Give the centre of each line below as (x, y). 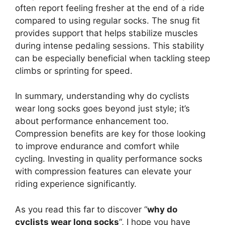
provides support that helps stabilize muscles (106, 33)
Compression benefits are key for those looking (110, 134)
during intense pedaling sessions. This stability (109, 45)
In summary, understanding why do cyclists (102, 96)
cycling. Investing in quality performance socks (109, 159)
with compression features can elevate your (103, 171)
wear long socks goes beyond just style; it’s (102, 108)
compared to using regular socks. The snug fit (107, 20)
